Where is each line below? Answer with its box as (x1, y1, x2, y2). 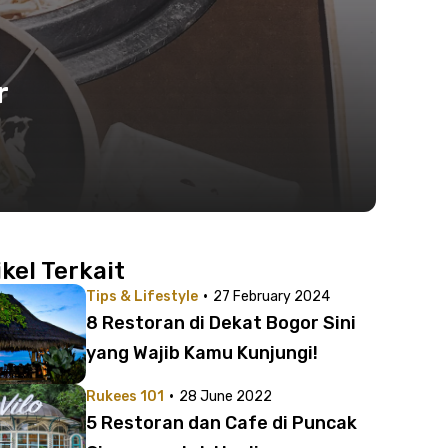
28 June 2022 (179, 388, 272, 405)
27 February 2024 (213, 288, 330, 305)
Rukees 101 (86, 388, 164, 405)
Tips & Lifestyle (86, 288, 198, 305)
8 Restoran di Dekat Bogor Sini (86, 312, 356, 334)
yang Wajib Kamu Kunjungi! (86, 342, 318, 364)
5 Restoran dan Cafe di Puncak (86, 412, 357, 434)
